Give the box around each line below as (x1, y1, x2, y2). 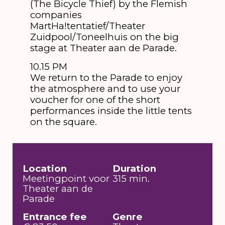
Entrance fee (23, 210, 87, 222)
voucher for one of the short (30, 94, 160, 106)
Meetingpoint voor (23, 173, 110, 185)
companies (30, 9, 82, 21)
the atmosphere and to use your (30, 83, 180, 95)
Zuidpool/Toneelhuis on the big (30, 31, 179, 43)
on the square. (30, 116, 97, 128)
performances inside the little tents (30, 105, 192, 117)
